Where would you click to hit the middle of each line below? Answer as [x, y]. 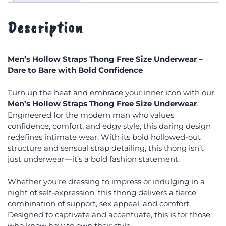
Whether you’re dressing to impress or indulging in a [106, 181]
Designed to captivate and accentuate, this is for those [109, 215]
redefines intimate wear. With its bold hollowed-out [104, 137]
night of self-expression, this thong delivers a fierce [102, 192]
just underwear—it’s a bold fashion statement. [94, 159]
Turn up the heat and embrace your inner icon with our [111, 92]
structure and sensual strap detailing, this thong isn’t [106, 148]
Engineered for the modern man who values [91, 115]
